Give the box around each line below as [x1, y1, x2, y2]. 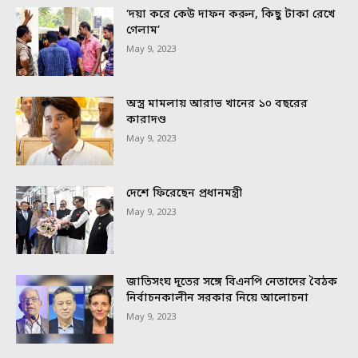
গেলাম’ [126, 23, 161, 39]
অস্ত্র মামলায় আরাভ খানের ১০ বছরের [126, 97, 308, 113]
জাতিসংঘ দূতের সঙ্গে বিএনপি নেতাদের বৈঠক [126, 275, 338, 291]
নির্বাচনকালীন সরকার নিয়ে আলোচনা [126, 291, 309, 307]
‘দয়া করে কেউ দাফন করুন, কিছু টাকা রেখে [126, 7, 336, 23]
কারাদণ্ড [126, 113, 167, 129]
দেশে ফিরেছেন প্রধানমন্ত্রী [126, 185, 243, 201]
